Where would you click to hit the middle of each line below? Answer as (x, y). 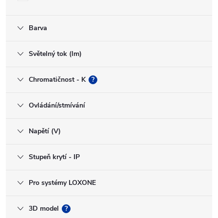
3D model (44, 209)
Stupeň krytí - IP (54, 157)
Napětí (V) (45, 131)
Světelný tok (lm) (55, 54)
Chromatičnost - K (57, 80)
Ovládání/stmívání (57, 105)
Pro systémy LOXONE (62, 183)
